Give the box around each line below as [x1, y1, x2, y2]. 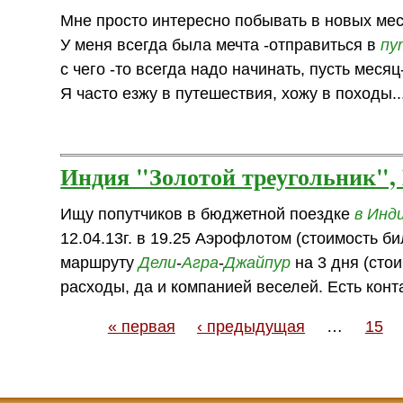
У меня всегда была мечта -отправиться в [60, 35, 381, 54]
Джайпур [224, 253, 291, 272]
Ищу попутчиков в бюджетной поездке [60, 204, 355, 223]
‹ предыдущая [197, 318, 306, 336]
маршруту [60, 253, 139, 272]
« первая [107, 318, 175, 336]
